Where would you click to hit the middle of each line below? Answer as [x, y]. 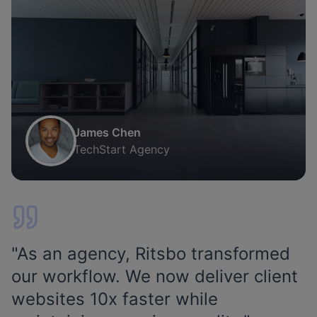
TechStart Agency [122, 149]
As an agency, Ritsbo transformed [154, 253]
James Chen [107, 132]
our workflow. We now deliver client [155, 276]
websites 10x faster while [115, 299]
